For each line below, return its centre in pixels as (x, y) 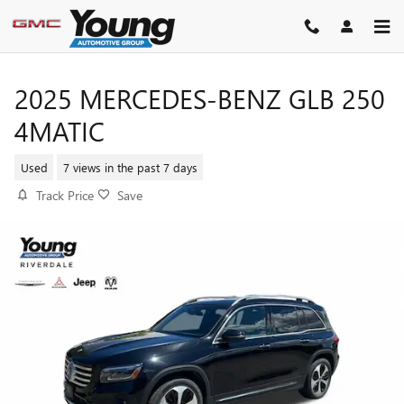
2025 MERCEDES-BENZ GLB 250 (200, 98)
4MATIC (60, 131)
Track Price (65, 195)
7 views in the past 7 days (130, 167)
